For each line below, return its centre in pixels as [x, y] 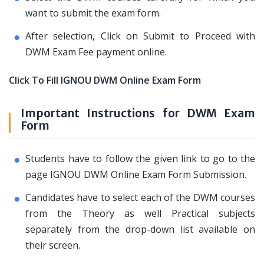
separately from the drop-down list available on [140, 229]
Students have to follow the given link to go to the [140, 159]
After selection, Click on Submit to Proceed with [140, 36]
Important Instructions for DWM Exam [138, 113]
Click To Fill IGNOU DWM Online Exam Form [105, 80]
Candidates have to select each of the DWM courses [140, 197]
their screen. [53, 245]
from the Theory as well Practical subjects [140, 213]
